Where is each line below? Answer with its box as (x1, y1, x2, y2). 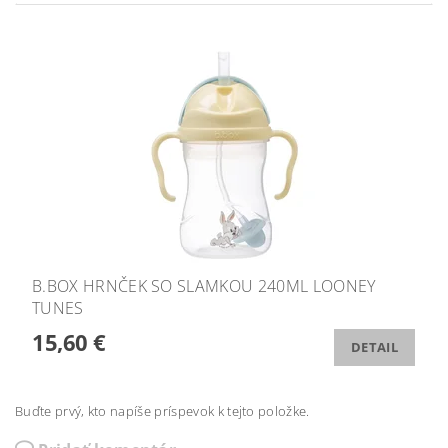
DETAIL (351, 338, 398, 357)
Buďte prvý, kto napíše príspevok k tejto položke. (15, 401, 310, 420)
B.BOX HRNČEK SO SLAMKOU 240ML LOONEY (32, 274, 376, 297)
